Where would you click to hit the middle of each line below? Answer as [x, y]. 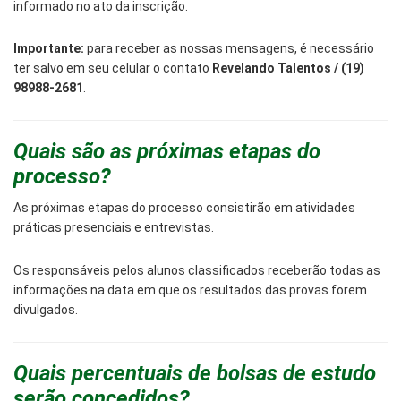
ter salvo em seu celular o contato [113, 68]
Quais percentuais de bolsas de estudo [195, 373]
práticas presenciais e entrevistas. [114, 228]
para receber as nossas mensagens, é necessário [229, 49]
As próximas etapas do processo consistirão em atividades [184, 208]
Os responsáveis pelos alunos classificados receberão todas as [197, 270]
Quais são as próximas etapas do [167, 152]
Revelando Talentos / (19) [288, 68]
